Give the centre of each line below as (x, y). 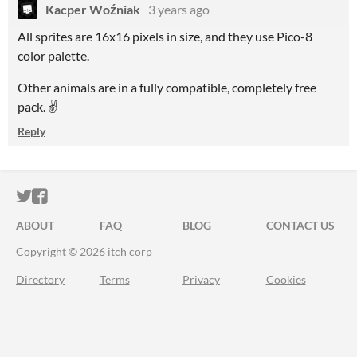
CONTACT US (300, 225)
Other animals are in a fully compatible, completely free (167, 87)
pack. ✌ (38, 106)
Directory (40, 279)
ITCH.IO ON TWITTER (110, 196)
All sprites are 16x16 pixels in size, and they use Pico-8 (165, 36)
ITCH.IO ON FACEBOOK (134, 196)
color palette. (53, 55)
